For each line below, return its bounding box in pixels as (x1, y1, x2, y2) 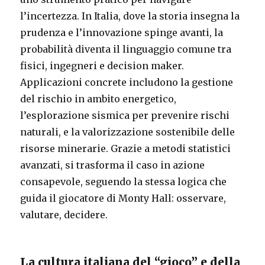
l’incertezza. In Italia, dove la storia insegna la (20, 9, 240, 22)
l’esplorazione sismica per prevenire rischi (20, 109, 230, 121)
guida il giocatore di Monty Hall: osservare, (20, 192, 227, 204)
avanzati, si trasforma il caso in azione (20, 159, 205, 171)
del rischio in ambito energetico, (20, 92, 177, 105)
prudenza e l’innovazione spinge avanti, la (20, 26, 224, 38)
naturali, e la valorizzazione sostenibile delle (20, 125, 235, 138)
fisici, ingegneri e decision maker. (20, 59, 185, 72)
